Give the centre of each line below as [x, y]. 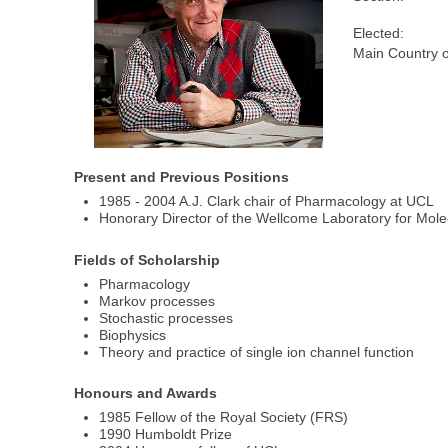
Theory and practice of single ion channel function [257, 351]
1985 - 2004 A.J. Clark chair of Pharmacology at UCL [267, 201]
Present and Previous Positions [182, 177]
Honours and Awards [146, 393]
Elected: [378, 33]
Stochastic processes [166, 317]
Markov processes [157, 300]
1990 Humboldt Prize [166, 434]
